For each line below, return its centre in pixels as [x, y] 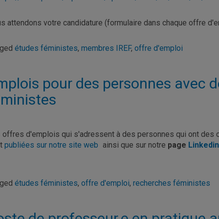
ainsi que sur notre [134, 145]
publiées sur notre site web [51, 145]
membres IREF [106, 48]
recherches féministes [172, 183]
